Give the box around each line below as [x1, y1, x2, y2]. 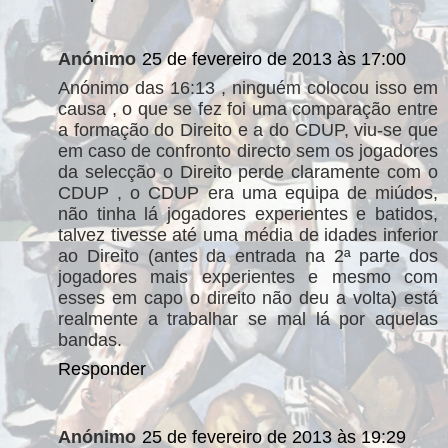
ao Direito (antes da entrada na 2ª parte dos [58, 246, 438, 266]
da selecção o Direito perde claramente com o [58, 162, 438, 182]
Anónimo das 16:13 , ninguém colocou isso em [58, 78, 438, 98]
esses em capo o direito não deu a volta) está [58, 288, 438, 308]
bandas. [58, 330, 122, 350]
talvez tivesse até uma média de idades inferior [58, 225, 438, 245]
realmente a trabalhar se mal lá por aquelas [58, 309, 438, 329]
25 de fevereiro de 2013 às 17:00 [142, 49, 406, 69]
